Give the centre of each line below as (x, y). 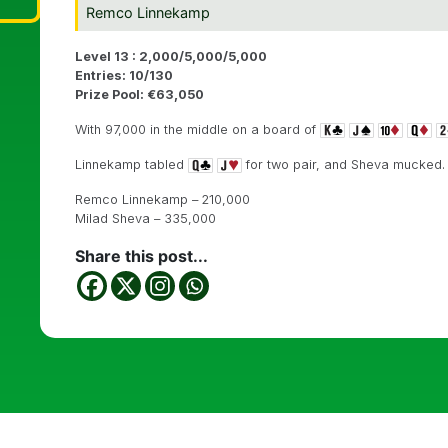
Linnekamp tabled (131, 164)
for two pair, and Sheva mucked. (343, 164)
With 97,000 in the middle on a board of (197, 129)
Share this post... (141, 255)
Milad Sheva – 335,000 (145, 218)
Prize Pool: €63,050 (139, 94)
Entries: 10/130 (124, 75)
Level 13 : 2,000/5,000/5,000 (171, 56)
